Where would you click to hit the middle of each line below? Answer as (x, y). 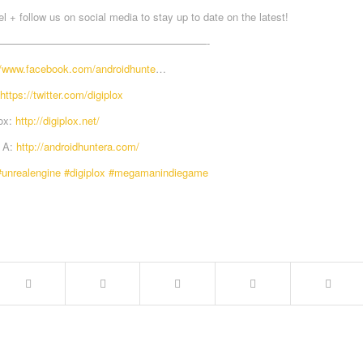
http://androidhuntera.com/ (78, 147)
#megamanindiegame (159, 173)
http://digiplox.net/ (57, 121)
